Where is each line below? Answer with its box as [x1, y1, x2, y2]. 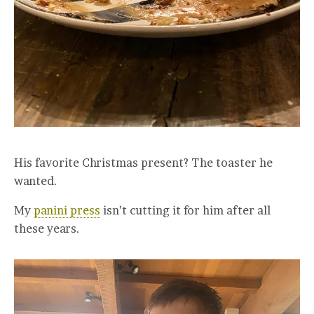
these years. [14, 221, 80, 236]
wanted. [14, 174, 57, 189]
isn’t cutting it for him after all [100, 203, 271, 218]
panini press [34, 203, 100, 218]
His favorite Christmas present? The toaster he [14, 156, 273, 170]
